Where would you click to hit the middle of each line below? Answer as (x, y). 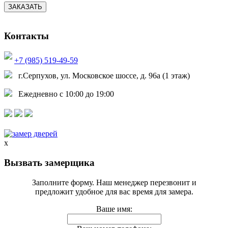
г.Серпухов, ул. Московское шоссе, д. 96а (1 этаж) (101, 76)
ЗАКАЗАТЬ (25, 7)
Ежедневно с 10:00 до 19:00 (63, 94)
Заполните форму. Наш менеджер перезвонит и (114, 182)
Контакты (26, 36)
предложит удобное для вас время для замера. (114, 191)
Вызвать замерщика (49, 162)
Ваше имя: (114, 209)
